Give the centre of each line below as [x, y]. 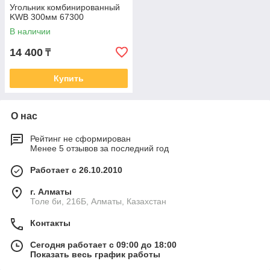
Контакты [50, 223]
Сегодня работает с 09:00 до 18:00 [103, 245]
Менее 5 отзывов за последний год [99, 148]
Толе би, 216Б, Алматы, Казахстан [98, 201]
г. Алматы [51, 192]
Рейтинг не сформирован [80, 139]
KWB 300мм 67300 [47, 17]
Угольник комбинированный [65, 7]
